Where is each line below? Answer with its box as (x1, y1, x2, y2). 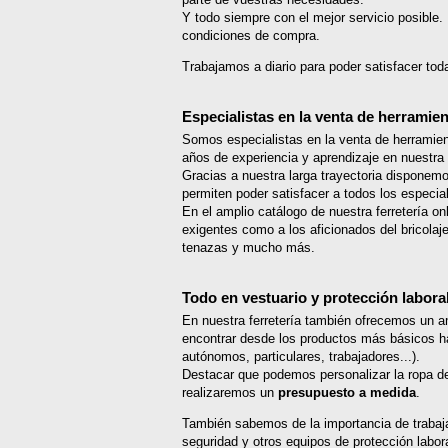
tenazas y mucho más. (182, 240, 315, 256)
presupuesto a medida (278, 385, 416, 401)
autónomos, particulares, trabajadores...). (182, 349, 420, 365)
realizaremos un (182, 385, 278, 401)
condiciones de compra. (182, 28, 320, 44)
